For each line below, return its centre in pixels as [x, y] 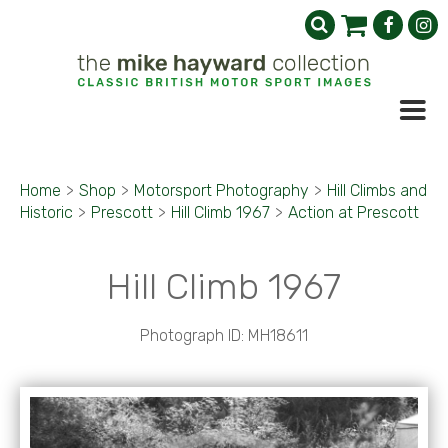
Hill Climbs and [377, 190]
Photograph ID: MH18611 [224, 335]
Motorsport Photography [221, 190]
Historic [46, 212]
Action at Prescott [353, 212]
